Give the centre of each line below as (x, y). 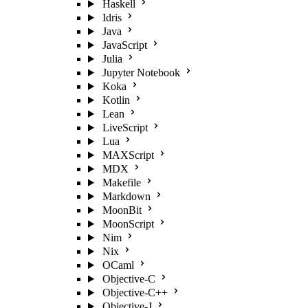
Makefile (121, 183)
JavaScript (124, 45)
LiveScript (125, 128)
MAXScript (128, 155)
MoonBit (122, 210)
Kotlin (116, 100)
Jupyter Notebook (141, 73)
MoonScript (128, 224)
